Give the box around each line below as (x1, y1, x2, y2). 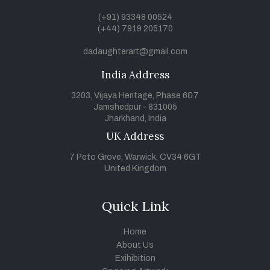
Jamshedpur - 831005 (93, 102, 177, 111)
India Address (101, 67, 169, 81)
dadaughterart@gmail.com (83, 46, 187, 56)
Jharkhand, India (104, 113, 166, 123)
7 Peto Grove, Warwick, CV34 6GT (69, 152, 201, 162)
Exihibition (115, 253, 155, 263)
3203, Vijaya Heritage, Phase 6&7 (71, 90, 199, 100)
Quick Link (101, 197, 169, 215)
